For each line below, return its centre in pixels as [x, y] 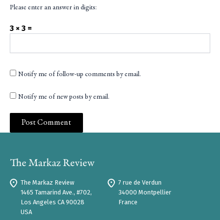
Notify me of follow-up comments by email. [80, 74]
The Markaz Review [47, 182]
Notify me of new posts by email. [64, 97]
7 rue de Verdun [140, 182]
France [128, 202]
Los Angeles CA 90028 [53, 202]
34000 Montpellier [145, 192]
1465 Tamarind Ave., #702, [56, 192]
